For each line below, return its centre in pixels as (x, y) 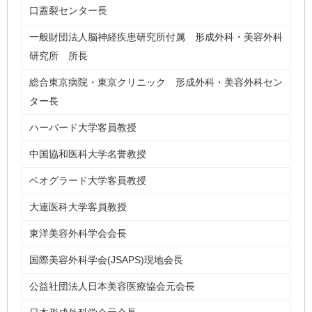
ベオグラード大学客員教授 (88, 180)
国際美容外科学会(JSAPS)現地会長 (106, 259)
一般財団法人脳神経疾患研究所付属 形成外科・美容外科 (156, 37)
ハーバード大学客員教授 (83, 127)
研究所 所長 (58, 55)
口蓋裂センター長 (68, 10)
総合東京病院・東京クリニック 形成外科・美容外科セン (156, 82)
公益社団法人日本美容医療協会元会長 (112, 286)
